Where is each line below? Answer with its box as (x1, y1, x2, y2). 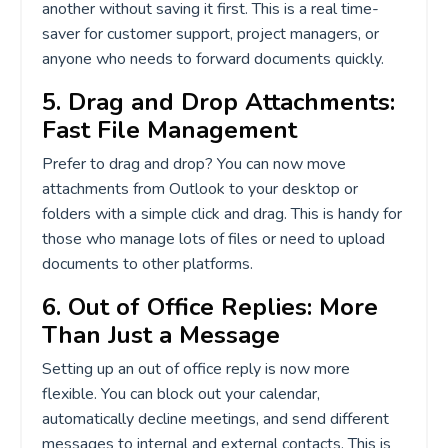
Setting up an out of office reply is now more (42, 357, 350, 380)
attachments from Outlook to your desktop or (42, 177, 358, 200)
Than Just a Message (42, 318, 280, 351)
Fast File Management (42, 113, 297, 146)
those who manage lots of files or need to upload (42, 227, 385, 250)
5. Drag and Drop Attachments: (42, 85, 395, 118)
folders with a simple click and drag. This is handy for (42, 202, 402, 225)
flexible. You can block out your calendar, (42, 382, 320, 405)
